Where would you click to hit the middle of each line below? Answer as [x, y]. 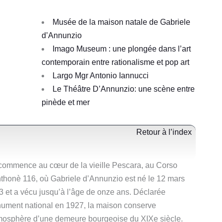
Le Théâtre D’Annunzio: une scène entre [124, 89]
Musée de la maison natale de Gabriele [122, 22]
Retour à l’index [164, 132]
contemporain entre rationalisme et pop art [116, 62]
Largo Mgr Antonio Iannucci [101, 75]
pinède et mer [66, 102]
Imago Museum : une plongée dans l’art [122, 49]
